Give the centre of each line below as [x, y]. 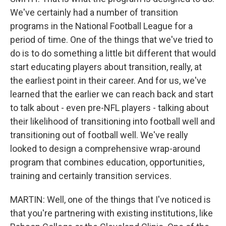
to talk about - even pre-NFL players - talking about [109, 108]
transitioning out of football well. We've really [99, 135]
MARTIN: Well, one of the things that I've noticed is [110, 200]
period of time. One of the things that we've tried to [111, 40]
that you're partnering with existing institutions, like [111, 213]
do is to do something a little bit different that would [113, 53]
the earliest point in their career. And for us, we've [108, 80]
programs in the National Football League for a [101, 26]
